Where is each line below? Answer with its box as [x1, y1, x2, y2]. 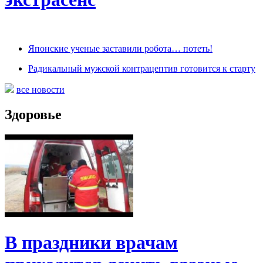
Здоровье [5, 106, 62, 122]
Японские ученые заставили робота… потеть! [28, 43, 213, 53]
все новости [16, 84, 65, 95]
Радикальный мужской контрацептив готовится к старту [28, 63, 255, 73]
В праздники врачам [5, 232, 178, 254]
